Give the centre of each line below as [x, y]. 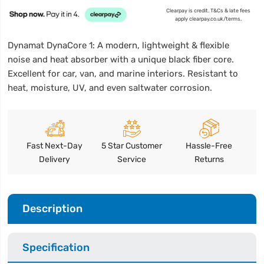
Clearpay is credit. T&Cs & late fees [208, 10]
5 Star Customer [132, 146]
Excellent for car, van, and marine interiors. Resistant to [123, 73]
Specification [56, 247]
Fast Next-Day [55, 146]
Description [53, 208]
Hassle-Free [209, 146]
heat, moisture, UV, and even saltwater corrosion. [110, 88]
